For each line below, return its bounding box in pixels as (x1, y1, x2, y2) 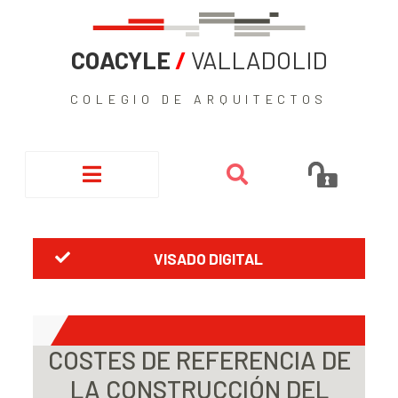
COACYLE (70, 44, 171, 74)
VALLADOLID (186, 44, 328, 74)
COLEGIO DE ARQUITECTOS (69, 91, 329, 107)
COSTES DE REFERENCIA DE (47, 344, 351, 375)
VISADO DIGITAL (154, 249, 263, 267)
